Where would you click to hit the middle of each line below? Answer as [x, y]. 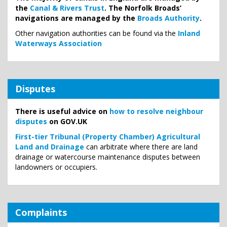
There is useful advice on [62, 111]
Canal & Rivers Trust [67, 8]
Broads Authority [168, 18]
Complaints [41, 212]
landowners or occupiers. [56, 167]
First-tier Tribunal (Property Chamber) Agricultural [108, 137]
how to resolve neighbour [156, 111]
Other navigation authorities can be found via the [97, 33]
